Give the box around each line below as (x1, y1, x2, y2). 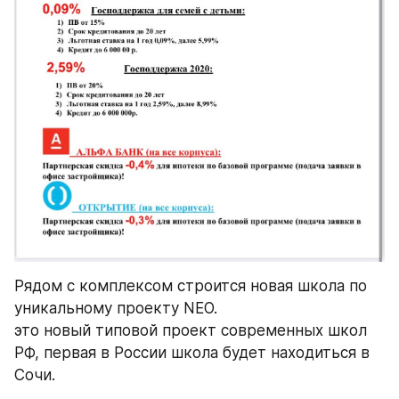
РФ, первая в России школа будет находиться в (14, 343, 370, 362)
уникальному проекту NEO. (14, 298, 222, 317)
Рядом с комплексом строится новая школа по (14, 276, 367, 295)
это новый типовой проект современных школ (14, 321, 367, 339)
